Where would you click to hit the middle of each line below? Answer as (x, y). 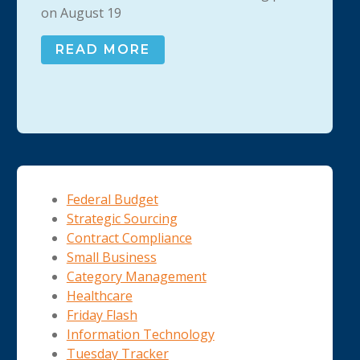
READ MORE (102, 50)
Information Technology (140, 335)
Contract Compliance (129, 238)
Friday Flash (102, 315)
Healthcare (99, 296)
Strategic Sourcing (122, 219)
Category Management (136, 277)
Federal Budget (112, 200)
